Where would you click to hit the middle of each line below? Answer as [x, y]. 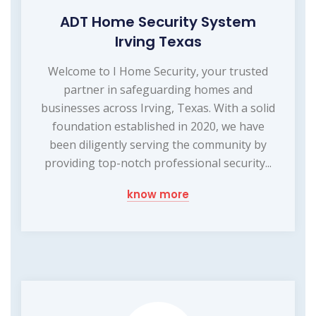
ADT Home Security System [158, 22]
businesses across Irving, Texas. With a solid [158, 108]
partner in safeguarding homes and [158, 89]
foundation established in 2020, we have [158, 126]
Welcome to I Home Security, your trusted [158, 71]
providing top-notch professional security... [158, 163]
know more [158, 194]
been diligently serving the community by [158, 144]
